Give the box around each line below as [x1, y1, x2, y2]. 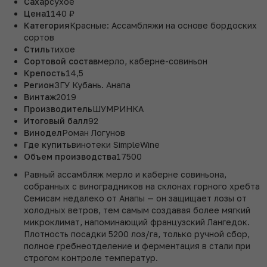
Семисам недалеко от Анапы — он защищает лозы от [24, 193, 247, 203]
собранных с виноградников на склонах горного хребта [24, 181, 260, 191]
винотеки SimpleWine [72, 139, 160, 150]
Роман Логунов [62, 127, 125, 138]
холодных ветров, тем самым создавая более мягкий [24, 204, 250, 215]
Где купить [24, 139, 72, 150]
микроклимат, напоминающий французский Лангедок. [24, 216, 250, 227]
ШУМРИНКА [92, 103, 144, 114]
